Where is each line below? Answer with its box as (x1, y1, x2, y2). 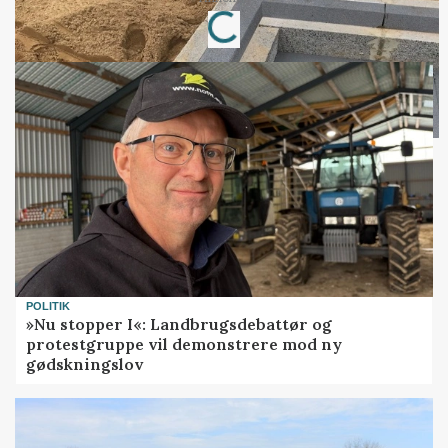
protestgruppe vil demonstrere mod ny (26, 333, 343, 354)
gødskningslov (26, 353, 144, 374)
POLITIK (26, 299, 71, 312)
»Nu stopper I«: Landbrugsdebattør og (26, 313, 333, 334)
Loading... (210, 16, 283, 36)
